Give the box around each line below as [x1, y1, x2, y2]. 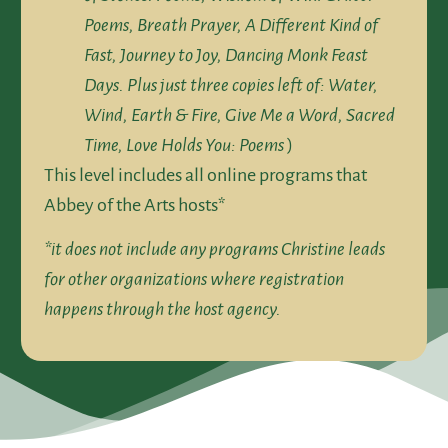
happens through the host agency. [44, 299, 281, 320]
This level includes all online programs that [44, 164, 367, 185]
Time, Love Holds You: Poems [84, 134, 284, 155]
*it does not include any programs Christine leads [44, 239, 385, 260]
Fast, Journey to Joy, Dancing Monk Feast [84, 44, 368, 65]
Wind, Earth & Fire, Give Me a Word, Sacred [84, 104, 395, 125]
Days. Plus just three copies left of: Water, [84, 74, 378, 95]
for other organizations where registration [44, 269, 344, 290]
